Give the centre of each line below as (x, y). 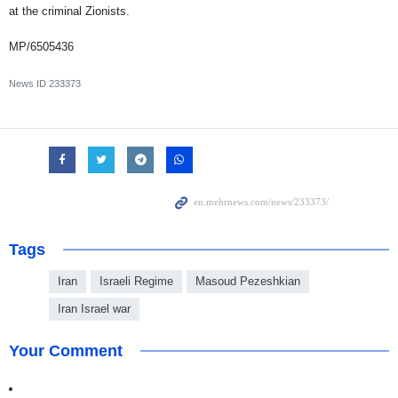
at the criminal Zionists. (71, 12)
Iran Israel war (94, 309)
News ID (29, 84)
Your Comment (66, 351)
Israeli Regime (136, 282)
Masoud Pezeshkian (248, 282)
